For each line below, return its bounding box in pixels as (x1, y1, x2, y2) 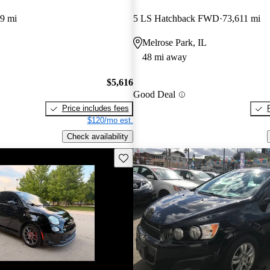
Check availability (66, 132, 128, 142)
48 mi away (142, 51, 187, 62)
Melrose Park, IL (142, 37, 207, 48)
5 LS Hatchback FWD (133, 13, 219, 24)
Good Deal (133, 89, 175, 100)
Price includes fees (61, 104, 129, 113)
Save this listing (118, 152, 174, 162)
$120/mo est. (87, 116, 133, 125)
